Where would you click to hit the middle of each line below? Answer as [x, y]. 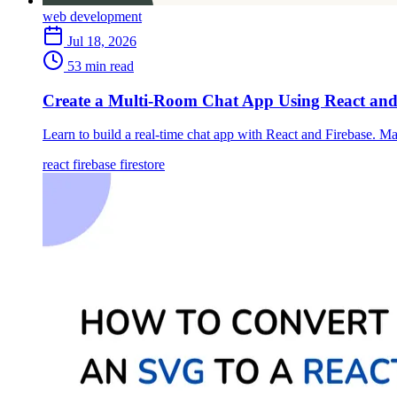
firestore [142, 165]
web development [92, 16]
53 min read [101, 66]
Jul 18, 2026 [102, 41]
